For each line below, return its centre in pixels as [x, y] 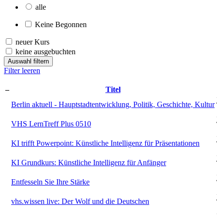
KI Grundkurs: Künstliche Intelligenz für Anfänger [89, 162]
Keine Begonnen [61, 24]
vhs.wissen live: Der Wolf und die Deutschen [80, 201]
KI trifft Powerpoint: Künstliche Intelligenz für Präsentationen [105, 143]
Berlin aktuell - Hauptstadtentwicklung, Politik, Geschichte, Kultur [113, 104]
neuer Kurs [32, 42]
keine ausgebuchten [46, 51]
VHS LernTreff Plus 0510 [51, 124]
